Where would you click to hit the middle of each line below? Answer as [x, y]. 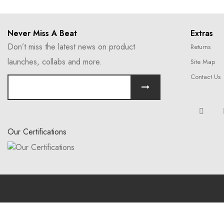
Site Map [203, 62]
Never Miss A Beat [42, 33]
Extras [202, 33]
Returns [200, 47]
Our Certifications [37, 132]
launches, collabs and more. [55, 62]
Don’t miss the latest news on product [71, 47]
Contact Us [205, 77]
